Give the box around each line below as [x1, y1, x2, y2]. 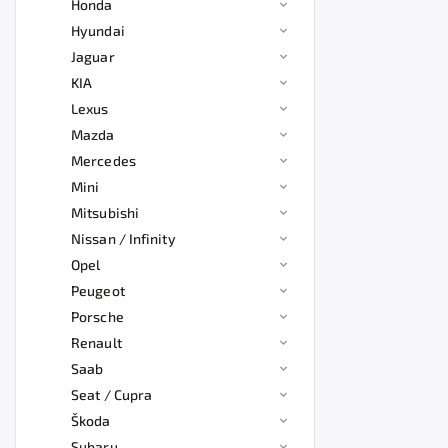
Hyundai [71, 22, 125, 39]
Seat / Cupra [71, 386, 153, 403]
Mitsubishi [71, 204, 139, 221]
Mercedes [71, 152, 136, 169]
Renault [71, 334, 122, 351]
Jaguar [71, 48, 115, 65]
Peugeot [71, 282, 125, 299]
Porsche [71, 308, 124, 325]
